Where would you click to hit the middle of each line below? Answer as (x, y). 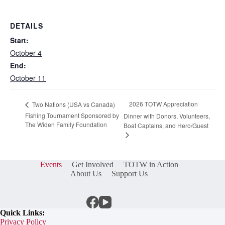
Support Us (130, 174)
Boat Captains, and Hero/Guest (166, 125)
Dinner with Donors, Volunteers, (166, 116)
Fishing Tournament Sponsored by (72, 116)
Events (51, 164)
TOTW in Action (151, 164)
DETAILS (27, 26)
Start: (19, 40)
